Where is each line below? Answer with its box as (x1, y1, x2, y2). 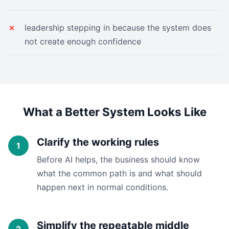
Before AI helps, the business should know (37, 154, 200, 165)
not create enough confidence (25, 36, 141, 47)
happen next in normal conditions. (37, 182, 168, 192)
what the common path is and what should (37, 168, 202, 178)
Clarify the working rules (37, 136, 159, 148)
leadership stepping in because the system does (25, 22, 211, 33)
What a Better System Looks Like (22, 105, 207, 119)
